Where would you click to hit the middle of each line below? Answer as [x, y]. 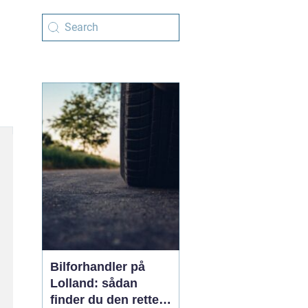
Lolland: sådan [94, 283]
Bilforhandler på [98, 267]
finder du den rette [104, 300]
